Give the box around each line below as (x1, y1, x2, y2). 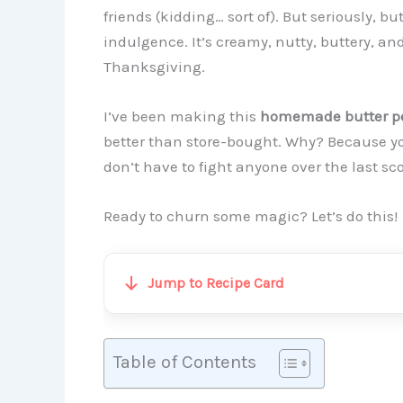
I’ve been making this (103, 106, 260, 125)
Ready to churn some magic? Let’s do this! (103, 206, 398, 225)
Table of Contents (112, 351, 256, 373)
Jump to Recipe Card (147, 274, 284, 292)
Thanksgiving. (103, 57, 205, 76)
